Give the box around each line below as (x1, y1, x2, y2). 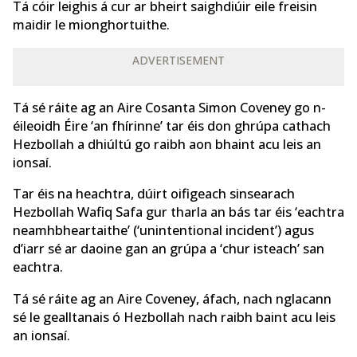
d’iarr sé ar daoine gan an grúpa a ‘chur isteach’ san (13, 240, 324, 258)
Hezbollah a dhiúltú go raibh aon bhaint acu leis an (13, 135, 321, 154)
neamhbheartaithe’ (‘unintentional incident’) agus (13, 222, 314, 240)
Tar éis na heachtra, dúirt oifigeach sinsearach (13, 185, 295, 203)
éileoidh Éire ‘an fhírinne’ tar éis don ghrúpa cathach (13, 117, 331, 135)
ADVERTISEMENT (132, 52, 225, 68)
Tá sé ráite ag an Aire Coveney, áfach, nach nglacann (13, 289, 331, 308)
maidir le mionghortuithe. (13, 16, 170, 34)
